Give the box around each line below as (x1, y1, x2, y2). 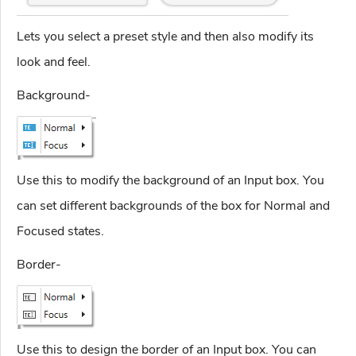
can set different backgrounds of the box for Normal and (17, 197, 330, 215)
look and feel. (17, 53, 91, 72)
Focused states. (17, 222, 104, 241)
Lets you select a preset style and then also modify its (17, 28, 314, 46)
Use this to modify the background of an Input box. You (17, 172, 324, 190)
